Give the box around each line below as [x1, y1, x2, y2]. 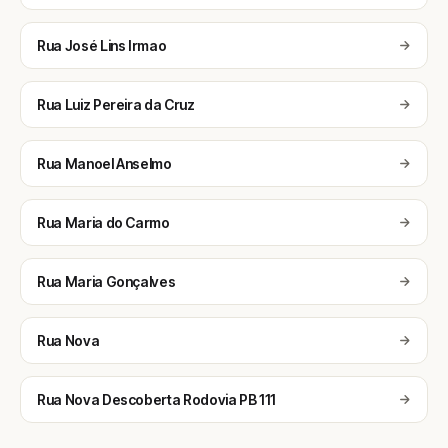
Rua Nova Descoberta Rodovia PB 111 [37, 391, 277, 408]
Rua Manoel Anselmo [37, 155, 172, 172]
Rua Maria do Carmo [37, 214, 170, 231]
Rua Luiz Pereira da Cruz [37, 96, 195, 113]
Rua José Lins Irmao [37, 37, 167, 54]
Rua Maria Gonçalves [37, 273, 176, 290]
